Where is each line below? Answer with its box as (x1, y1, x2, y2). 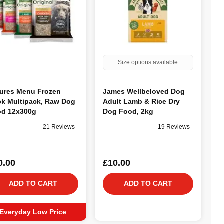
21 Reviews (42, 123, 75, 131)
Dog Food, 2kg (102, 107, 153, 115)
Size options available (118, 58, 178, 66)
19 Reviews (157, 123, 190, 131)
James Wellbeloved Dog (102, 87, 185, 95)
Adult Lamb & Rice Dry (102, 97, 180, 105)
